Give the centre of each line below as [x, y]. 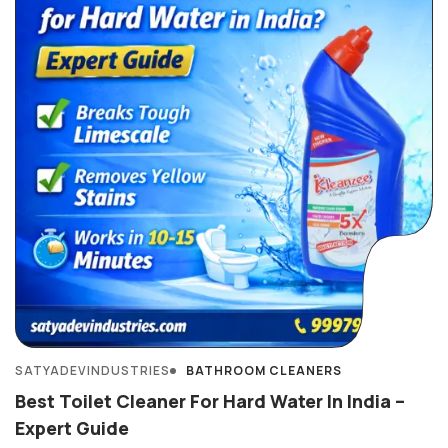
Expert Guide [72, 428]
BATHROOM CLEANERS [264, 370]
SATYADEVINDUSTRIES [92, 370]
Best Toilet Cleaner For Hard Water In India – [210, 401]
